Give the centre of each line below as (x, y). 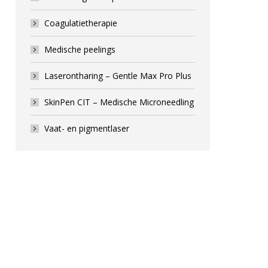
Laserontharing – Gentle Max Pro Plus (118, 76)
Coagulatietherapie (81, 23)
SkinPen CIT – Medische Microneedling (119, 102)
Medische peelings (80, 49)
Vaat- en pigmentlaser (87, 128)
